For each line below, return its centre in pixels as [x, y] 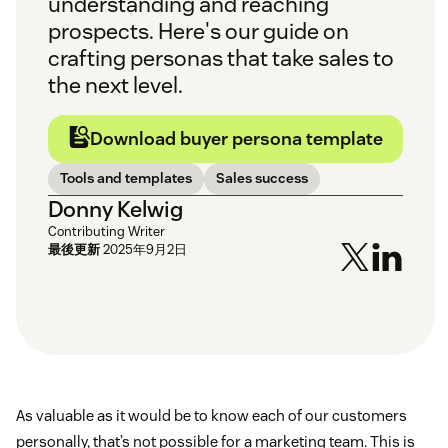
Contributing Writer [106, 232]
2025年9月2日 [145, 250]
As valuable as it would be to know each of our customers [211, 416]
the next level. [115, 85]
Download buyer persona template [236, 139]
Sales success [262, 178]
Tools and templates [126, 178]
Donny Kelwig [115, 209]
